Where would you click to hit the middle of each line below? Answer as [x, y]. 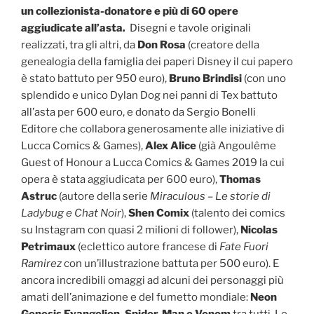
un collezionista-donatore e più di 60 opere [130, 11]
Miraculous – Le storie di [210, 196]
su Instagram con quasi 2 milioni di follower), [131, 230]
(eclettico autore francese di [148, 246]
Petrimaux [48, 246]
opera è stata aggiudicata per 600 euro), [120, 179]
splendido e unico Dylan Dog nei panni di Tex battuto [149, 95]
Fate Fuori [244, 246]
